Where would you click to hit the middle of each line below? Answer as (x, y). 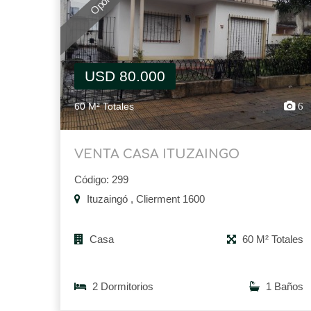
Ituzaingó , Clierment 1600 (144, 199)
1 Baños (283, 287)
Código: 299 (101, 180)
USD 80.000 (125, 76)
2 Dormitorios (121, 287)
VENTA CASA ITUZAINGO (157, 154)
